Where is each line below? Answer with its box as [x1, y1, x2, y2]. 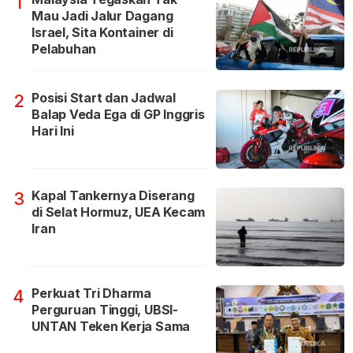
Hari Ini [32, 123, 74, 139]
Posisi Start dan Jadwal [32, 90, 176, 106]
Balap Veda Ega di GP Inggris [32, 106, 205, 123]
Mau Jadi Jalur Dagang [32, 8, 173, 24]
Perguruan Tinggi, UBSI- [32, 302, 178, 318]
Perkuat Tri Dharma [32, 285, 152, 302]
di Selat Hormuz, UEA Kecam [32, 204, 206, 221]
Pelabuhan [32, 41, 97, 58]
